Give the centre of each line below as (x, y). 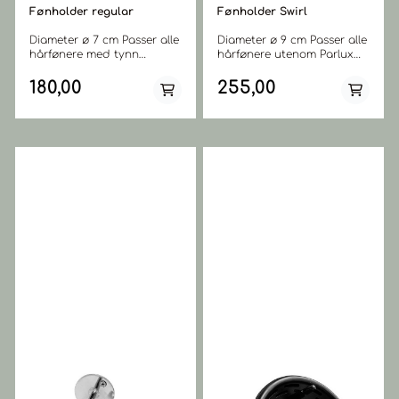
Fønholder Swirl (262, 12)
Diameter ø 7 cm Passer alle (76, 41)
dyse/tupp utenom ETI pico (106, 69)
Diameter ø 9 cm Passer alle (264, 41)
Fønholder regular (81, 12)
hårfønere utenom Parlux (285, 55)
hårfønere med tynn (84, 55)
